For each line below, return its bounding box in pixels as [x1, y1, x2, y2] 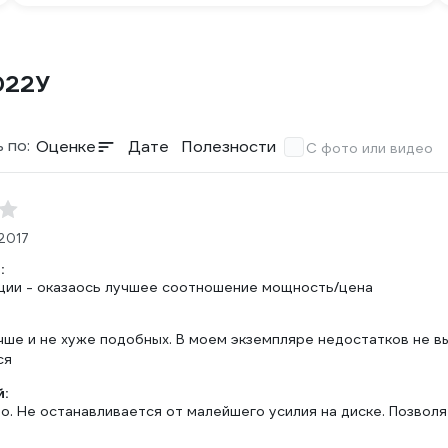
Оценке [36, 136, 96, 157]
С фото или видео [306, 139, 433, 157]
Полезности [181, 136, 276, 157]
